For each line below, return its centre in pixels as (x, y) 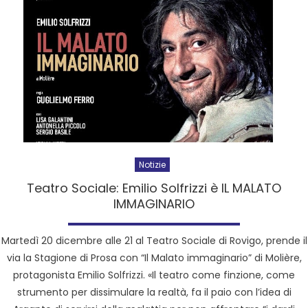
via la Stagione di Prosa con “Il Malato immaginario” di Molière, (154, 257)
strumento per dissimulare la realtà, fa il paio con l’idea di (154, 292)
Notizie (152, 164)
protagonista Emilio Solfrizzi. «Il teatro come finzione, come (154, 275)
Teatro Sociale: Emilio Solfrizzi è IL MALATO (154, 188)
